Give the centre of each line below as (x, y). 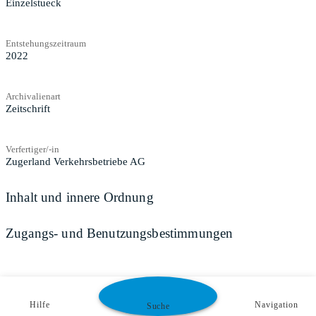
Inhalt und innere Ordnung (80, 197)
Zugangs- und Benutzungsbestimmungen (120, 233)
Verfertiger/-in (32, 149)
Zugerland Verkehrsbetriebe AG (75, 161)
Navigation (276, 305)
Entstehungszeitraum (46, 43)
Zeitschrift (28, 108)
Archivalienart (33, 96)
